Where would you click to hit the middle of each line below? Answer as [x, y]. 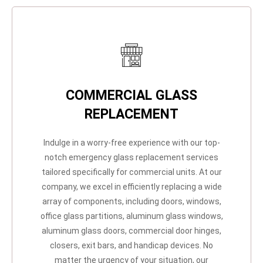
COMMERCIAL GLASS [131, 96]
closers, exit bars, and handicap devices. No [131, 246]
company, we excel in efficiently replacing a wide [131, 187]
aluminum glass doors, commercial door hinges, [131, 231]
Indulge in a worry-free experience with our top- [131, 143]
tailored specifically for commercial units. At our [131, 172]
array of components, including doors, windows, [131, 202]
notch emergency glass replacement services [131, 158]
